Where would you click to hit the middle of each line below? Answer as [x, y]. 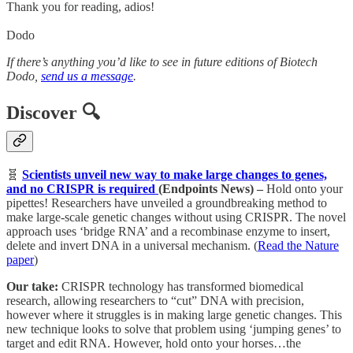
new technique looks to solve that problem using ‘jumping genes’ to [174, 329]
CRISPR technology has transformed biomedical [182, 287]
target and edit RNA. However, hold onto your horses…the [154, 344]
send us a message [87, 76]
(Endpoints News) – [212, 189]
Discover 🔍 [53, 113]
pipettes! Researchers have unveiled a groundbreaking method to [167, 203]
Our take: [34, 287]
